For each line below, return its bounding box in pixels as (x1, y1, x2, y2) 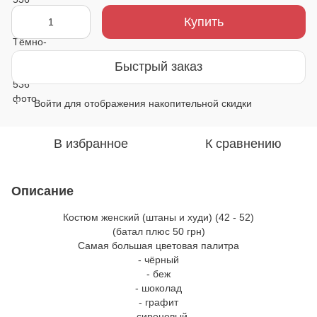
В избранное (53, 136, 128, 151)
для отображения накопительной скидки (62, 97, 252, 109)
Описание (11, 183, 74, 198)
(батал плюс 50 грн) (112, 225, 205, 237)
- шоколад (135, 282, 182, 294)
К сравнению (205, 136, 282, 151)
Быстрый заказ (115, 59, 202, 74)
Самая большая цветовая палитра (78, 239, 239, 251)
